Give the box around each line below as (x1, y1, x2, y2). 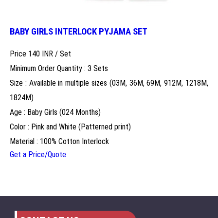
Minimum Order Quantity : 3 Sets (10, 63, 108, 73)
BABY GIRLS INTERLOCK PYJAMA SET (10, 26, 147, 37)
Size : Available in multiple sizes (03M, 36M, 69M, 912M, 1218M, (10, 78, 208, 88)
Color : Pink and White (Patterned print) (10, 122, 131, 131)
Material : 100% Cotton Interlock (10, 136, 109, 146)
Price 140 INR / (10, 49, 60, 58)
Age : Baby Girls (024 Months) (10, 107, 101, 117)
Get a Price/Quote (10, 149, 66, 159)
